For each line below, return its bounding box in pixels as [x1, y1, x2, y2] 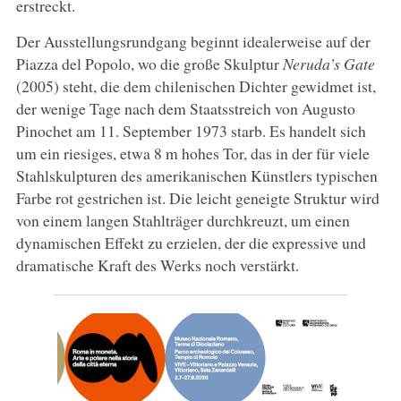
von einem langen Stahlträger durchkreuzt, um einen [15, 209, 350, 231]
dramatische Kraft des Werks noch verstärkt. [15, 253, 299, 276]
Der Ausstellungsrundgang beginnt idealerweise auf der [15, 30, 371, 52]
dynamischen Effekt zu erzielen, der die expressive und [15, 231, 366, 253]
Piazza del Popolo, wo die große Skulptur [15, 52, 283, 74]
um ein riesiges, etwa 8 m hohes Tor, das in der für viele [15, 141, 370, 164]
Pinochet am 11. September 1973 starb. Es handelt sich [15, 119, 366, 141]
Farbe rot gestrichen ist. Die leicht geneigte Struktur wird [15, 186, 380, 209]
